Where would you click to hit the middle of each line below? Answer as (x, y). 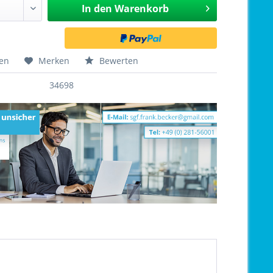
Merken (54, 61)
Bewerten (118, 61)
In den (97, 9)
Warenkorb (141, 9)
